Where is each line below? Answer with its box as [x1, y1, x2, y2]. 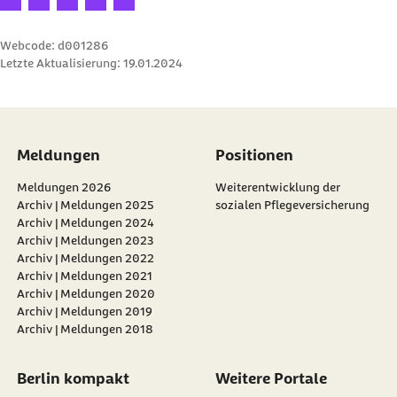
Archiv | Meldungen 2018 [16, 322, 153, 337]
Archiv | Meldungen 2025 [16, 198, 154, 213]
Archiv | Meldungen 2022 [16, 251, 154, 266]
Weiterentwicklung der [214, 180, 340, 195]
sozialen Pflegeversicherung [214, 198, 370, 213]
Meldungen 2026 [16, 180, 111, 195]
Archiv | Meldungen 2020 [16, 286, 155, 301]
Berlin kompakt [16, 370, 129, 388]
